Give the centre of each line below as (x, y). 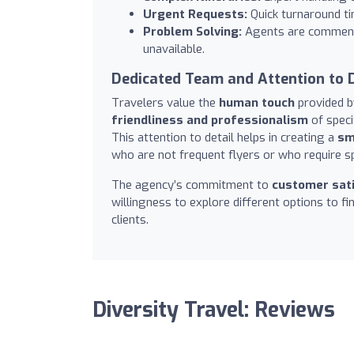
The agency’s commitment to (192, 185)
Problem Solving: (192, 31)
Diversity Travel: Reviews (214, 310)
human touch (257, 102)
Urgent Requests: (195, 14)
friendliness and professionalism (210, 120)
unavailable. (174, 49)
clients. (130, 219)
